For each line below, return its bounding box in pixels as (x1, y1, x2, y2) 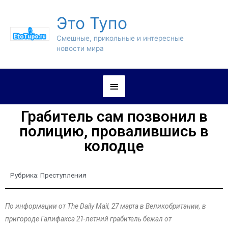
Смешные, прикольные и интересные (56, 34, 184, 43)
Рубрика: (10, 171, 40, 180)
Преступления (40, 171, 87, 180)
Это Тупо (56, 13, 127, 34)
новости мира (56, 44, 104, 53)
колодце (84, 137, 144, 155)
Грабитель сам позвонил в (20, 108, 208, 126)
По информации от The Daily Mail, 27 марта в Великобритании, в (5, 202, 206, 211)
